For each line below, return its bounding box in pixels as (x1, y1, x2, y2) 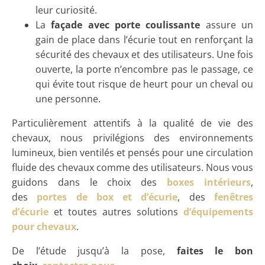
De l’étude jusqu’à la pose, (12, 244, 177, 257)
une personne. (35, 92, 101, 105)
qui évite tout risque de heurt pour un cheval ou (35, 77, 253, 91)
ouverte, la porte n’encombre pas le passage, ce (35, 63, 253, 76)
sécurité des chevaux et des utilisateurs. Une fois (35, 48, 253, 61)
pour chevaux (12, 220, 76, 233)
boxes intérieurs (167, 176, 251, 189)
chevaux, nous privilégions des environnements (12, 131, 253, 144)
